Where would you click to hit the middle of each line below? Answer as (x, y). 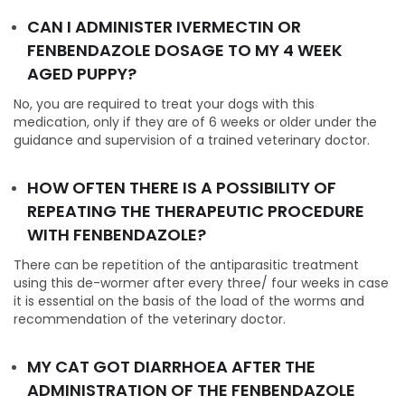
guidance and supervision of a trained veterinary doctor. (192, 141)
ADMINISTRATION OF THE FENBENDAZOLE (191, 391)
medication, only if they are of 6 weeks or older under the (195, 122)
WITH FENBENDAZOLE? (117, 235)
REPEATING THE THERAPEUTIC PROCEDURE (196, 212)
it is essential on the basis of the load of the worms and (189, 301)
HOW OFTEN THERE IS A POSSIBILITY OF (182, 188)
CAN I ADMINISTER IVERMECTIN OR (164, 27)
